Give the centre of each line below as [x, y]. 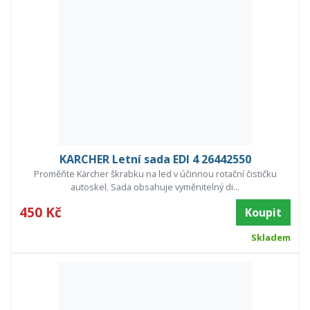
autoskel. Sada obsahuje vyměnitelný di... [155, 187]
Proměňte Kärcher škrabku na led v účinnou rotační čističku [155, 174]
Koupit [263, 213]
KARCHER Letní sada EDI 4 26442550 [155, 159]
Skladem [271, 238]
